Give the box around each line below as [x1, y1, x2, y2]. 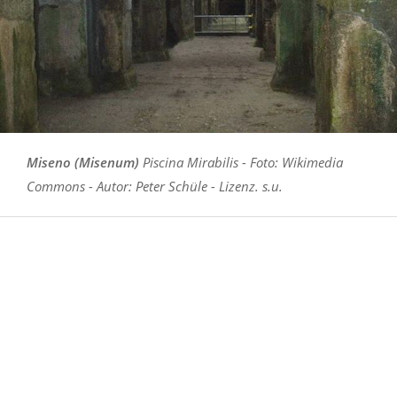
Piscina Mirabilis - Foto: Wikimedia [139, 152, 343, 171]
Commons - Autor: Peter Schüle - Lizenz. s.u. [27, 176, 283, 195]
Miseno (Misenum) [27, 152, 139, 171]
